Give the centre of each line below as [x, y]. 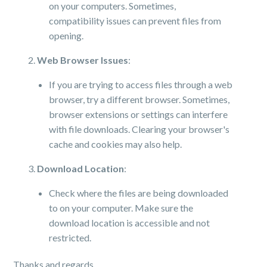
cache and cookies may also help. [116, 144]
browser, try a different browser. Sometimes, [139, 99]
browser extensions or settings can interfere [139, 114]
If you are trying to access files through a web [141, 84]
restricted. [70, 237]
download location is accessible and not [130, 223]
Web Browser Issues [83, 60]
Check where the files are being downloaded [139, 193]
